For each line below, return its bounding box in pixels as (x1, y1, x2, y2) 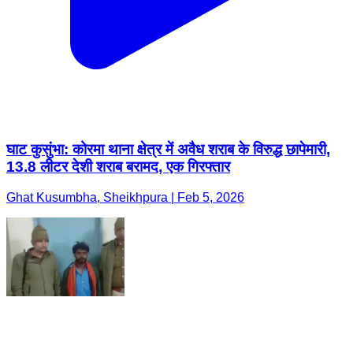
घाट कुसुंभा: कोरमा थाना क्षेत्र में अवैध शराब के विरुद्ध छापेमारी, (6, 141, 330, 158)
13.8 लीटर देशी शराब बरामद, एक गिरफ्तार (6, 158, 230, 176)
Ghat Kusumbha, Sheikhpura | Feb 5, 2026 (6, 190, 244, 204)
